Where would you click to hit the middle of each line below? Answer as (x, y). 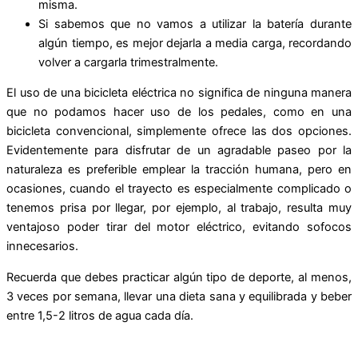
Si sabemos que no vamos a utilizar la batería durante (195, 24)
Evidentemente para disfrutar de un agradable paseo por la (179, 151)
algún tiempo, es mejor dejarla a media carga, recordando (195, 43)
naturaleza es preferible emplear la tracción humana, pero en (179, 170)
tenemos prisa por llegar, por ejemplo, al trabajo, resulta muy (179, 208)
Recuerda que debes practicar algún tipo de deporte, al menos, (179, 277)
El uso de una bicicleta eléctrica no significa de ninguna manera (179, 93)
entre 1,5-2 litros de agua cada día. (100, 315)
